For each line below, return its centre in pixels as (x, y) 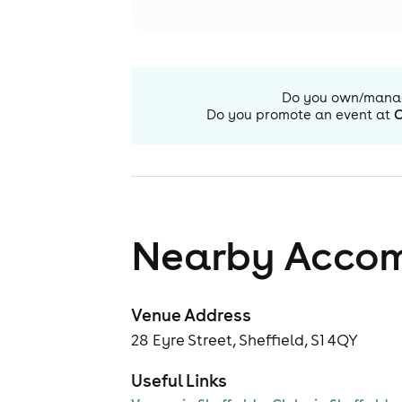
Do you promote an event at (298, 114)
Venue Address (191, 315)
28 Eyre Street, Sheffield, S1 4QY (245, 340)
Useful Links (179, 380)
